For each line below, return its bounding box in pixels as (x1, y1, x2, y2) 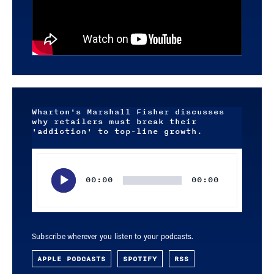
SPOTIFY (123, 253, 157, 264)
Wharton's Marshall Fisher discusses (32, 105, 224, 118)
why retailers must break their (32, 115, 197, 128)
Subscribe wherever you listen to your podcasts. (32, 233, 193, 241)
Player (31, 165, 54, 175)
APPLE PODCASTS (37, 253, 106, 264)
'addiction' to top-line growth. (32, 125, 202, 138)
